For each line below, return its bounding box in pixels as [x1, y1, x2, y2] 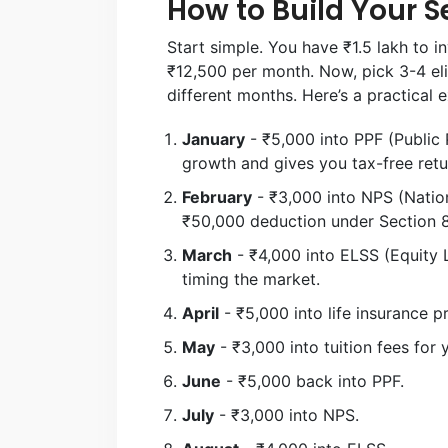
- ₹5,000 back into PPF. [221, 370, 404, 391]
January [182, 128, 245, 149]
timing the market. [182, 268, 320, 289]
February [182, 186, 252, 207]
